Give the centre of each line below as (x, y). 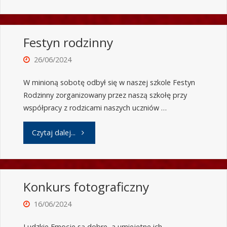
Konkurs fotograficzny (86, 187)
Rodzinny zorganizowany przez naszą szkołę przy (105, 95)
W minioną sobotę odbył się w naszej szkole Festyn (109, 83)
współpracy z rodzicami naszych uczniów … (95, 108)
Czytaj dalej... (53, 132)
